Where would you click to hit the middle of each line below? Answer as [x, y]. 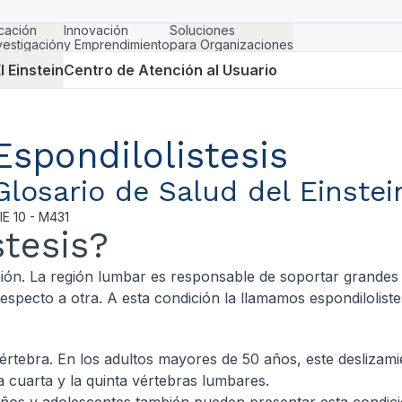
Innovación [96, 30]
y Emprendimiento [117, 44]
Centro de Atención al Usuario [170, 70]
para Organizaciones [232, 44]
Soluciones [202, 30]
